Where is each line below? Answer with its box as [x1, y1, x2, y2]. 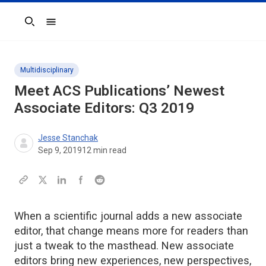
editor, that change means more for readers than [14, 224, 248, 237]
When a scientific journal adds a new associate [14, 209, 242, 222]
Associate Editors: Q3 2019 [14, 99, 194, 116]
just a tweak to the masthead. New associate [14, 239, 234, 252]
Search [14, 21, 42, 33]
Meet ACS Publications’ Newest [14, 81, 224, 99]
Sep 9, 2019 [38, 145, 82, 155]
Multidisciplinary [20, 65, 74, 74]
